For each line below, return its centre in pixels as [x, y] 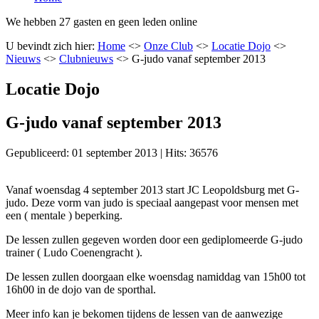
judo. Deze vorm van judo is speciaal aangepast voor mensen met [152, 202]
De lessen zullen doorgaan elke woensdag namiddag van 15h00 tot [156, 276]
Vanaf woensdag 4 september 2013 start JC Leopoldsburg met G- [152, 189]
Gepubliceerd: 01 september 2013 [82, 152]
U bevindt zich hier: [52, 46]
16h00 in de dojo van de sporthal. [81, 289]
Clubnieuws [86, 58]
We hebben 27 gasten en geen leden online [101, 21]
